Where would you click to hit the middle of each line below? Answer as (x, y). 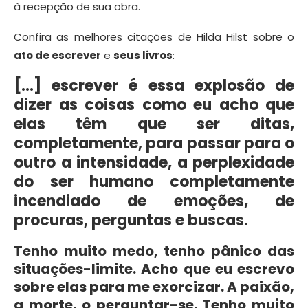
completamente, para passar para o (154, 144)
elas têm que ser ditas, (154, 124)
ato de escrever (57, 56)
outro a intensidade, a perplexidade (154, 163)
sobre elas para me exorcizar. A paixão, (154, 287)
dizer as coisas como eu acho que (154, 105)
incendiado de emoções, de (154, 201)
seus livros (143, 56)
